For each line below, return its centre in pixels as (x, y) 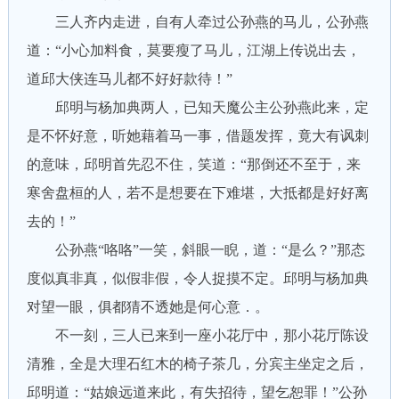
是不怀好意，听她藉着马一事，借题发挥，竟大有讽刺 (197, 136)
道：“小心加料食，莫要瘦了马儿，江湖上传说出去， (193, 50)
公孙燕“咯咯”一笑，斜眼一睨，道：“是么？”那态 (195, 250)
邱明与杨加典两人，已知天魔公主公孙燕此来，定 (197, 107)
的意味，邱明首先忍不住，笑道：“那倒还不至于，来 (193, 164)
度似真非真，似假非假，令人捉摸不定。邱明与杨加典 (197, 278)
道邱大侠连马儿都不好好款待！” (129, 79)
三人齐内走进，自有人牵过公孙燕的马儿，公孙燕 (197, 22)
